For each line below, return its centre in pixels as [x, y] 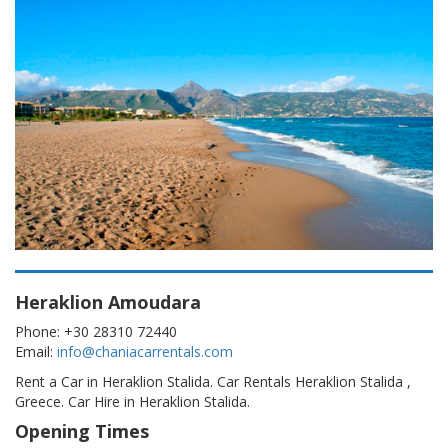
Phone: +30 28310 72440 [96, 331]
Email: [36, 351]
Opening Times [82, 430]
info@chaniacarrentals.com [145, 351]
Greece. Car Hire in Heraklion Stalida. [132, 401]
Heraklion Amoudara [108, 301]
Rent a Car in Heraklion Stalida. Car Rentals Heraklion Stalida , [213, 381]
